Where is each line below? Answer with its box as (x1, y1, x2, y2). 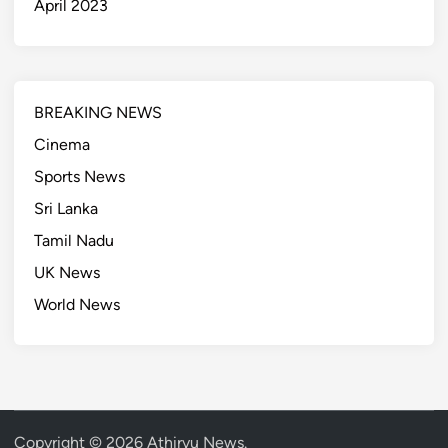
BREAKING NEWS (34, 103, 162, 123)
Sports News (34, 167, 125, 187)
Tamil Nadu (34, 231, 114, 251)
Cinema (34, 135, 90, 155)
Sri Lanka (34, 199, 98, 219)
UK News (34, 263, 100, 283)
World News (34, 295, 120, 315)
